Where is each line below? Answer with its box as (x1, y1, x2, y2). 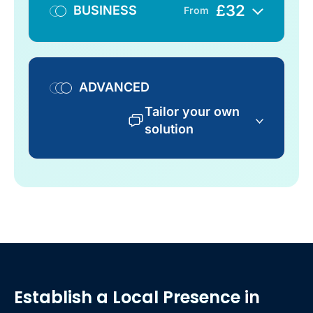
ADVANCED (79, 79, 150, 94)
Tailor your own (145, 103, 240, 119)
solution (145, 121, 194, 136)
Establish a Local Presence (14, 285, 240, 309)
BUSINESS (73, 3, 137, 18)
